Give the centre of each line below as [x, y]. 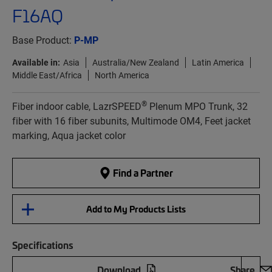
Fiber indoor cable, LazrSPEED [77, 106]
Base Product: [43, 40]
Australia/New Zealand [136, 63]
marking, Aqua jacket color [69, 135]
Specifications [43, 245]
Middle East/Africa [47, 75]
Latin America [218, 63]
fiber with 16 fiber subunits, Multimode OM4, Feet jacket [131, 121]
